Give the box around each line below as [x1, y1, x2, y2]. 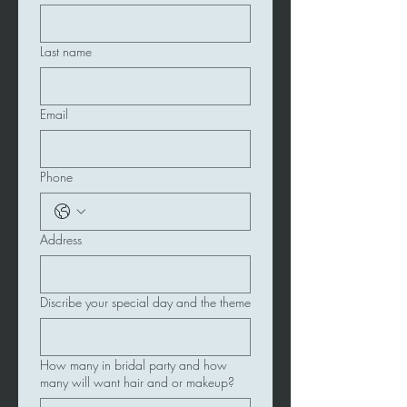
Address [40, 231, 82, 248]
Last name [40, 43, 92, 60]
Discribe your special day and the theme [40, 293, 251, 311]
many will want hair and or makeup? [40, 373, 234, 391]
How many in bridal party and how [40, 356, 227, 373]
